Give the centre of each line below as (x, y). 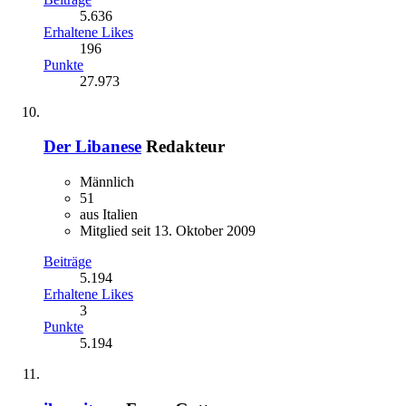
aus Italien (109, 215)
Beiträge (68, 262)
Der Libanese (92, 147)
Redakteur (185, 147)
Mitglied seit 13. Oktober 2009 (168, 231)
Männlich (107, 182)
